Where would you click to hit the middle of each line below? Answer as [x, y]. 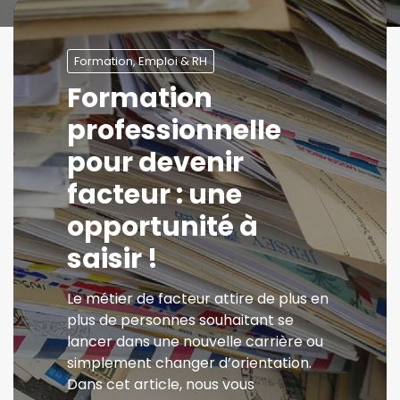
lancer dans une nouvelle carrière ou [195, 342]
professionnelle [174, 130]
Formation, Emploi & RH [141, 61]
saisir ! [112, 259]
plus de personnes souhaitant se [180, 320]
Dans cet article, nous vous [161, 384]
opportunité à [162, 227]
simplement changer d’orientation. [189, 363]
